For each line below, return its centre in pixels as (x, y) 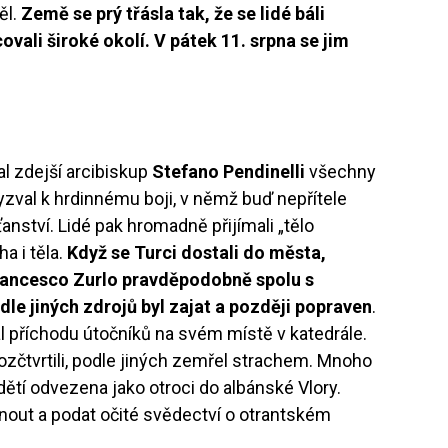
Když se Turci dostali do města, (197, 252)
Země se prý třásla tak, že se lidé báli (173, 13)
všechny (341, 171)
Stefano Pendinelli (229, 171)
